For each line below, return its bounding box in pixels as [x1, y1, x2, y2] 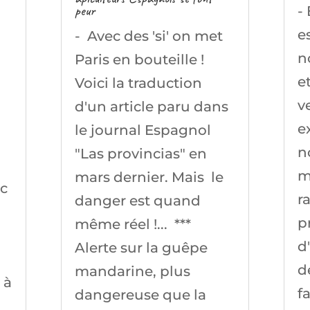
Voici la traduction [75, 74, 203, 91]
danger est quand [75, 192, 201, 209]
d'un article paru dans [75, 98, 229, 115]
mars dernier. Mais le [75, 168, 224, 185]
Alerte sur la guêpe [75, 239, 208, 256]
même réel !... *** [75, 215, 192, 232]
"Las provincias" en [75, 145, 208, 162]
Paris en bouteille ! [75, 51, 205, 68]
